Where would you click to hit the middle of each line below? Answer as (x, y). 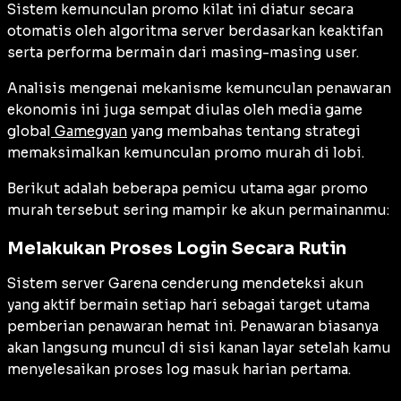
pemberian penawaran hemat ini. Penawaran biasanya (193, 327)
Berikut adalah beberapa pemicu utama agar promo (188, 188)
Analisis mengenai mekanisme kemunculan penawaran (199, 88)
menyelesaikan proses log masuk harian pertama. (179, 370)
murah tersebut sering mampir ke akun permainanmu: (198, 209)
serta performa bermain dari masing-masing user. (183, 52)
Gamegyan (89, 131)
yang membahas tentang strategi (244, 131)
